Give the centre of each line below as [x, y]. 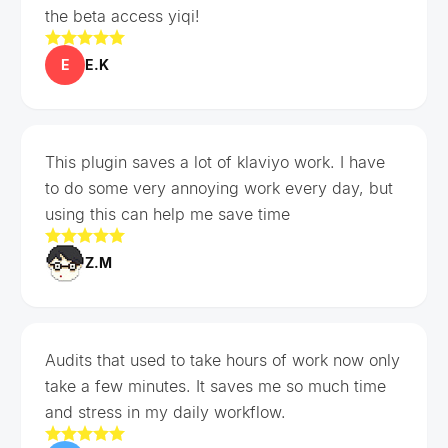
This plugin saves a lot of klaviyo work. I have [215, 161]
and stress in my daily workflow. [165, 411]
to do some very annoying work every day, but [219, 187]
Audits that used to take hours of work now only [222, 359]
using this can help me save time [167, 213]
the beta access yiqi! [122, 15]
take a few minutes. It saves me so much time [215, 385]
